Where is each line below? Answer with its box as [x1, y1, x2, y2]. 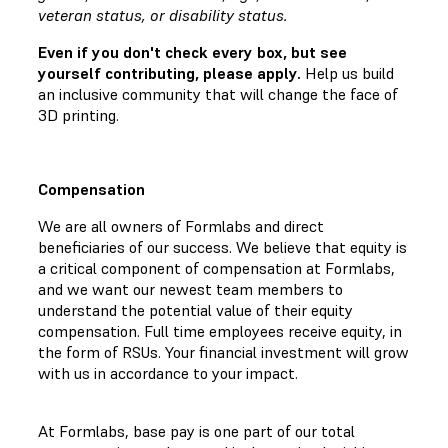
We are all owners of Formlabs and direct [38, 215, 324, 236]
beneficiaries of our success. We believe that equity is [38, 236, 407, 257]
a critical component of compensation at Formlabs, [38, 257, 395, 278]
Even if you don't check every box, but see [38, 41, 347, 62]
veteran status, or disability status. [38, 4, 296, 25]
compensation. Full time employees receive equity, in [38, 320, 402, 341]
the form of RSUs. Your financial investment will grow [38, 341, 409, 362]
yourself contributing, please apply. [38, 62, 301, 83]
